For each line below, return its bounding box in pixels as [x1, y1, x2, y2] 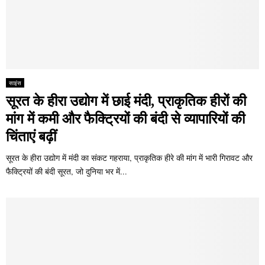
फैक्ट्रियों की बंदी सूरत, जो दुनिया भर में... [6, 166, 127, 177]
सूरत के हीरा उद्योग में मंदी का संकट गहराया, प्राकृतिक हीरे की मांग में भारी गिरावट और [6, 152, 253, 164]
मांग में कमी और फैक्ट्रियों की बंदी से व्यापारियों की [6, 111, 245, 127]
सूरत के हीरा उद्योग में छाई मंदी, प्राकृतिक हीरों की [6, 93, 246, 109]
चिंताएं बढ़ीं [6, 129, 56, 145]
